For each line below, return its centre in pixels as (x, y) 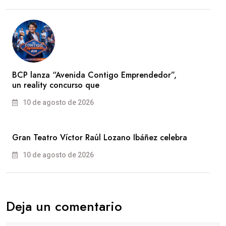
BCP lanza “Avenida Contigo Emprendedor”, (94, 75)
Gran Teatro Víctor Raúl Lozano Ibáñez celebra (100, 137)
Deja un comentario (64, 206)
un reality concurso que (56, 85)
